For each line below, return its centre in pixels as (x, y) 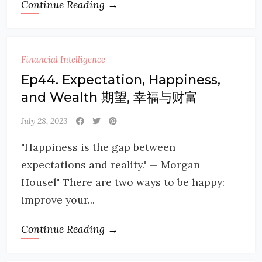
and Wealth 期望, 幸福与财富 (109, 97)
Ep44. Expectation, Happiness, (121, 80)
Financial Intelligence (63, 59)
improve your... (58, 200)
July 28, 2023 (44, 121)
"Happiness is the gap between (98, 147)
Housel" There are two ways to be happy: (123, 182)
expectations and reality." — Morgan (111, 165)
